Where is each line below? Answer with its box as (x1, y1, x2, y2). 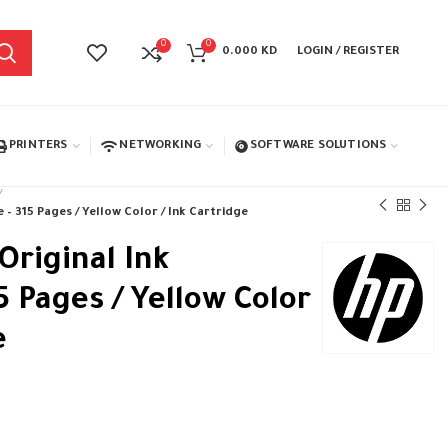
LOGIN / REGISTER (297, 46, 400, 59)
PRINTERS (8, 139, 68, 153)
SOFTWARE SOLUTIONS (249, 139, 387, 153)
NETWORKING (119, 139, 202, 153)
